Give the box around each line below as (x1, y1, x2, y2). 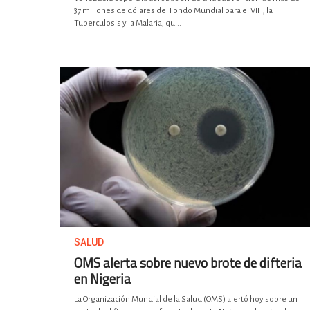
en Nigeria (74, 268, 131, 289)
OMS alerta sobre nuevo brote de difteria (74, 253, 302, 273)
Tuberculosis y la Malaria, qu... (74, 19, 181, 28)
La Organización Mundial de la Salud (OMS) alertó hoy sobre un (74, 295, 298, 304)
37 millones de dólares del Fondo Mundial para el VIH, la (74, 6, 273, 16)
